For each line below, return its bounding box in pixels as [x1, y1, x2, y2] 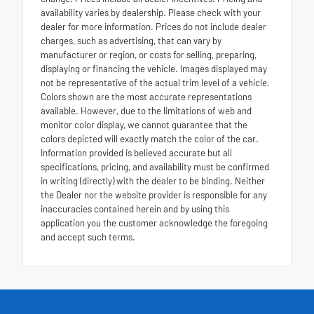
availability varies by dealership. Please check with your [41, 7, 261, 19]
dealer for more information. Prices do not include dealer [41, 21, 266, 33]
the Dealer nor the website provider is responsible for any [41, 189, 267, 201]
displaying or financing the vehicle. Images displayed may [41, 63, 267, 75]
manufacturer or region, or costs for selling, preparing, [41, 49, 257, 61]
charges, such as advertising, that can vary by [41, 35, 221, 47]
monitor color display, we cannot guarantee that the [41, 119, 247, 131]
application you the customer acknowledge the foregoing [41, 217, 268, 229]
